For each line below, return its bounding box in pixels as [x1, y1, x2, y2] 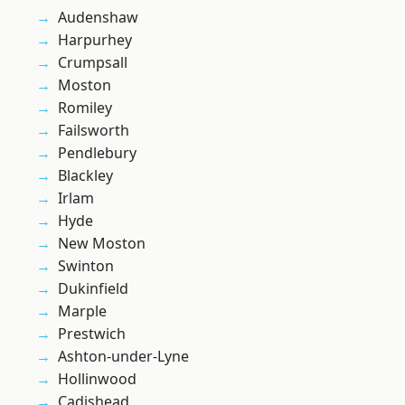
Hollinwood [58, 369, 137, 390]
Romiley [58, 98, 112, 118]
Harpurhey [58, 30, 132, 51]
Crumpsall [58, 52, 127, 73]
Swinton [58, 256, 114, 277]
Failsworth [58, 120, 129, 141]
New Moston [58, 233, 146, 254]
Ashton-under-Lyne [58, 346, 189, 367]
